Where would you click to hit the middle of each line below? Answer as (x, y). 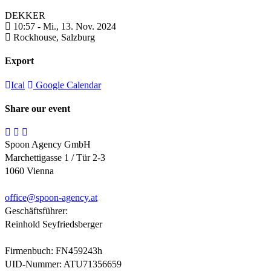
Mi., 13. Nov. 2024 (80, 26)
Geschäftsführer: (36, 211)
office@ (20, 198)
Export (19, 61)
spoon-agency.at (67, 198)
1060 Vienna (29, 171)
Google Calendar (67, 85)
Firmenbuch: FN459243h (54, 251)
